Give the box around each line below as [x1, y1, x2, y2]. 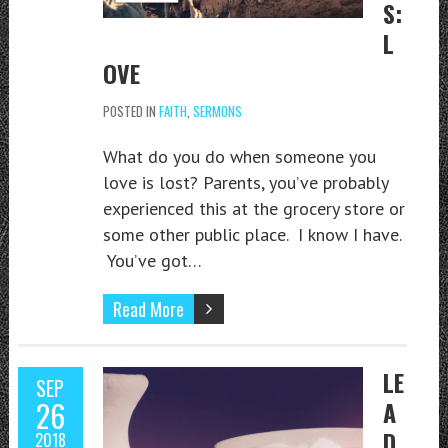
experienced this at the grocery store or [102, 196, 405, 220]
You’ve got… [102, 248, 202, 272]
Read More [112, 295, 184, 322]
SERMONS [192, 100, 242, 121]
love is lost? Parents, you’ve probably [102, 170, 388, 194]
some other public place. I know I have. [102, 222, 401, 246]
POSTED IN [102, 100, 159, 121]
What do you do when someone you [102, 144, 376, 168]
